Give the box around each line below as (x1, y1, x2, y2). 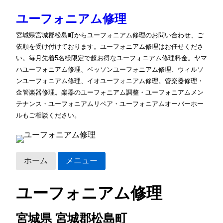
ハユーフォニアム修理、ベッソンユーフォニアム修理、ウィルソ (16, 66, 204, 73)
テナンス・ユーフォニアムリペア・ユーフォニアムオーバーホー (16, 100, 204, 108)
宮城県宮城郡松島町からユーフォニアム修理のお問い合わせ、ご (16, 31, 204, 39)
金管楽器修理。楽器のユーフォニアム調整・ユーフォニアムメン (16, 89, 204, 96)
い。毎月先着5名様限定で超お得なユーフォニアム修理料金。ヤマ (16, 54, 207, 62)
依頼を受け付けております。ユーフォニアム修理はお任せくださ (16, 43, 204, 50)
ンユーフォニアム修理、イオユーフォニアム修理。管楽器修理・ (16, 77, 204, 85)
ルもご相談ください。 (16, 111, 81, 119)
